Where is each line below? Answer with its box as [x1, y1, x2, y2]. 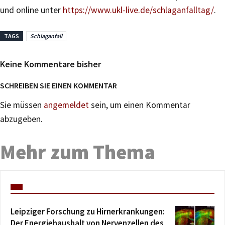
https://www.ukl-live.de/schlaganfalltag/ [63, 4, 214, 16]
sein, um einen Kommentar [89, 99, 190, 110]
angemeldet [44, 99, 89, 110]
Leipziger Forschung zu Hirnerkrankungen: [11, 205, 165, 217]
